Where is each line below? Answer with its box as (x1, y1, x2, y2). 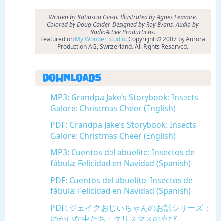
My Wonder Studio (75, 35, 125, 44)
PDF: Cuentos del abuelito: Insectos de (50, 175, 193, 186)
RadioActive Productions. (90, 28, 155, 37)
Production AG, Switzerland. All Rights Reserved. (57, 42, 188, 51)
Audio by (176, 20, 199, 29)
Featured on (40, 35, 75, 44)
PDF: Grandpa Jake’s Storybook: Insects (50, 119, 196, 131)
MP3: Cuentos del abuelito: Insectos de (50, 147, 195, 158)
